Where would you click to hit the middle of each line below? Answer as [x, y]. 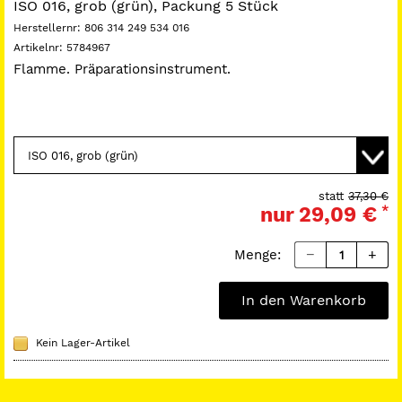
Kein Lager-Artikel [83, 343]
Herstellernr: [49, 28]
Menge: [258, 255]
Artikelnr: [40, 48]
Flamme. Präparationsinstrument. [122, 69]
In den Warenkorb [304, 300]
